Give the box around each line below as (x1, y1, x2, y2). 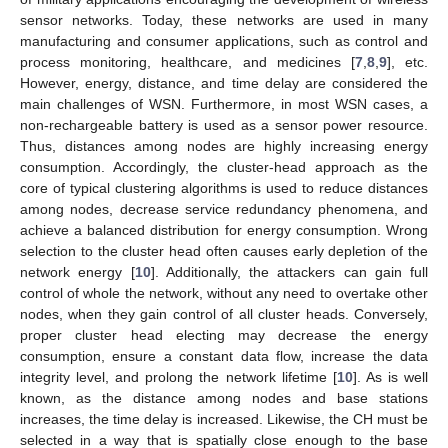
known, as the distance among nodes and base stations (20, 389, 428, 406)
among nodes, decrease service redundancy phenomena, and (20, 200, 428, 217)
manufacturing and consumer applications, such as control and (20, 32, 428, 49)
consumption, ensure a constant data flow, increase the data (20, 347, 428, 364)
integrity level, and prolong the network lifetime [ (20, 368, 337, 385)
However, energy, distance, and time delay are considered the (20, 74, 428, 91)
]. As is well (352, 368, 429, 385)
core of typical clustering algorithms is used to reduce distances (20, 179, 428, 196)
